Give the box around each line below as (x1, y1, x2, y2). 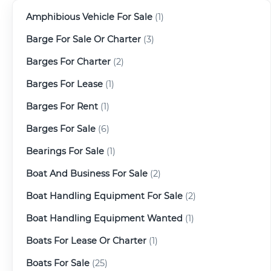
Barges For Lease (26, 78, 103, 90)
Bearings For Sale (26, 145, 104, 157)
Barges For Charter (26, 56, 111, 67)
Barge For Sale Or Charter (26, 33, 141, 45)
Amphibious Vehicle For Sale (26, 11, 152, 22)
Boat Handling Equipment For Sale (26, 190, 183, 201)
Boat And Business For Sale (26, 168, 148, 179)
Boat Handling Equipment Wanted (26, 212, 183, 224)
